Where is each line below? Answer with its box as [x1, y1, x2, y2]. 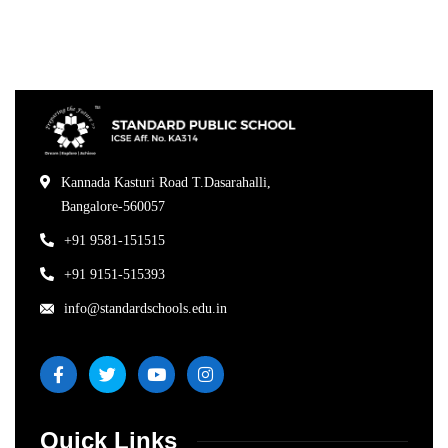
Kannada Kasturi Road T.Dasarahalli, [61, 175, 271, 191]
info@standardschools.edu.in [64, 301, 227, 317]
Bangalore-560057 [61, 199, 165, 215]
